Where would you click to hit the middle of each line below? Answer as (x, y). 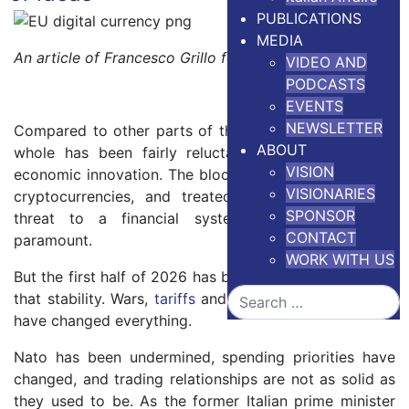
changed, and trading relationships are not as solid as (204, 379)
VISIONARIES (330, 194)
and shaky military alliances (295, 299)
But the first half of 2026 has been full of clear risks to (204, 277)
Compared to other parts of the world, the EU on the (204, 131)
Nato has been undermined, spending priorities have (204, 357)
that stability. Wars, (84, 299)
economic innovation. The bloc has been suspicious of (204, 174)
